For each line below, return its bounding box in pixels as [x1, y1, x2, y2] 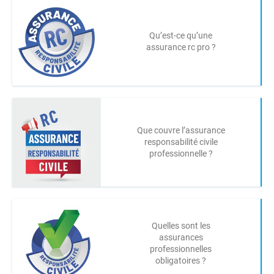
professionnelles [150, 243, 212, 254]
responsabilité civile [144, 137, 218, 147]
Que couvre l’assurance [136, 125, 225, 135]
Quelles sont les [151, 220, 210, 231]
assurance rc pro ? [146, 42, 216, 52]
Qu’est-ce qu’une [149, 30, 212, 40]
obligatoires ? [155, 255, 206, 265]
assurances [158, 232, 203, 242]
